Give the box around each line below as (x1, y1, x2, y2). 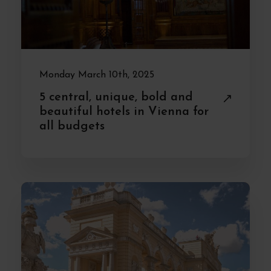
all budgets (39, 120, 105, 132)
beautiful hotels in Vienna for (39, 105, 209, 118)
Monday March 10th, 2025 (39, 70, 154, 80)
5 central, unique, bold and (39, 91, 193, 103)
